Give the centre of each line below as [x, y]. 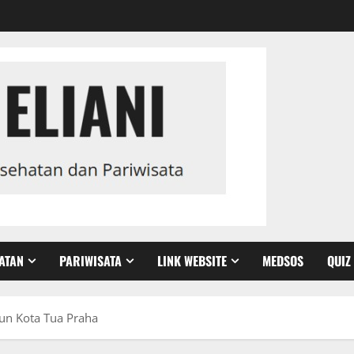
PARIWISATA [90, 261]
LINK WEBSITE [192, 261]
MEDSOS [283, 261]
